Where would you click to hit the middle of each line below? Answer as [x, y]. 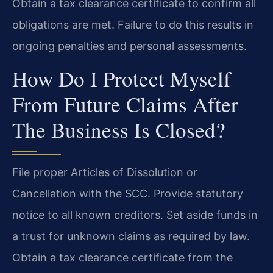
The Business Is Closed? [119, 129]
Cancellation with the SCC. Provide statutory [128, 193]
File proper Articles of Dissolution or [105, 172]
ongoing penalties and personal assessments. [129, 46]
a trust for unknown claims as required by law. [131, 236]
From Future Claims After [125, 104]
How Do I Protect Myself [122, 78]
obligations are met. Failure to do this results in [133, 25]
